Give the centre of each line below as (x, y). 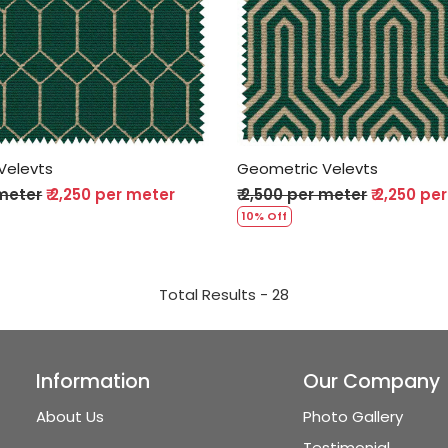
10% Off (265, 216)
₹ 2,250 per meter (111, 195)
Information (93, 382)
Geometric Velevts (308, 169)
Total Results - (215, 295)
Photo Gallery (352, 416)
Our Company (371, 382)
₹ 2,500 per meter (302, 195)
